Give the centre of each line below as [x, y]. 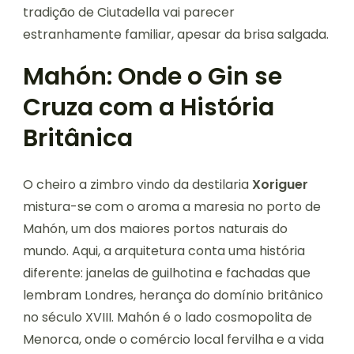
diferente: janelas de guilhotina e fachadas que [167, 273]
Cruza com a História [149, 107]
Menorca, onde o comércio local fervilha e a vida [173, 339]
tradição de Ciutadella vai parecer [129, 12]
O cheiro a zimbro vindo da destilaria [137, 184]
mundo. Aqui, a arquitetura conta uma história [164, 250]
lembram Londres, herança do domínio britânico [173, 295]
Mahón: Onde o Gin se [153, 76]
